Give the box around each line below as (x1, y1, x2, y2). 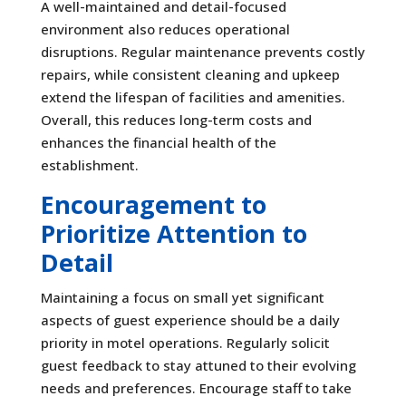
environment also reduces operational (40, 19, 290, 38)
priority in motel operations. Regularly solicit (40, 333, 330, 352)
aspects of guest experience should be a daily (40, 310, 340, 329)
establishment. (40, 155, 139, 174)
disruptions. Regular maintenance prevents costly (40, 42, 365, 61)
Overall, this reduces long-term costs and (40, 110, 312, 129)
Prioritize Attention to (40, 216, 307, 250)
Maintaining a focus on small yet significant (40, 287, 324, 306)
